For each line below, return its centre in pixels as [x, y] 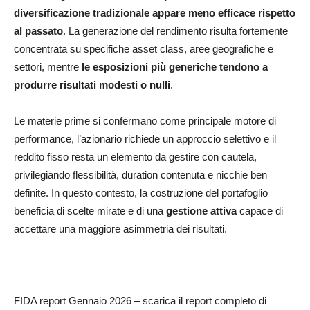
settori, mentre [48, 67]
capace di [260, 211]
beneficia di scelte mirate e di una [90, 211]
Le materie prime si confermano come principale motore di [145, 121]
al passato [38, 31]
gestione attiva [201, 211]
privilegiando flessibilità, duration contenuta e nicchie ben [140, 175]
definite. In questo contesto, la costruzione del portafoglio [141, 193]
